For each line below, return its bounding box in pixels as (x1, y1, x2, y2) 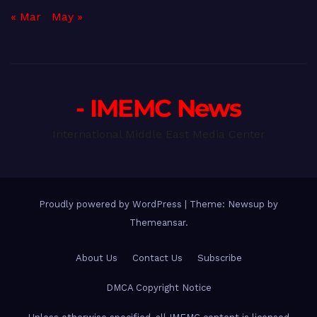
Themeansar (129, 217, 185, 228)
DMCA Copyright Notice (105, 282, 212, 293)
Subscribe (197, 252, 242, 263)
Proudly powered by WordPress (39, 198, 185, 209)
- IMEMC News (76, 93, 241, 123)
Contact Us (132, 252, 183, 263)
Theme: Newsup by (190, 198, 278, 209)
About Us (75, 252, 117, 263)
